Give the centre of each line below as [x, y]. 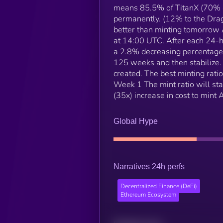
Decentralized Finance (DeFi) [159, 186]
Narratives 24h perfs [149, 166]
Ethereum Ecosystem [148, 195]
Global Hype [135, 121]
